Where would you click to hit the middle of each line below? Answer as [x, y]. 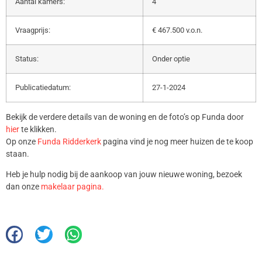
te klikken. [39, 129]
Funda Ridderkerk [69, 141]
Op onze [22, 141]
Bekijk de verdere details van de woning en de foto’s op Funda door [125, 117]
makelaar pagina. [73, 187]
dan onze [23, 187]
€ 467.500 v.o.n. [177, 30]
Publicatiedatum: [43, 87]
